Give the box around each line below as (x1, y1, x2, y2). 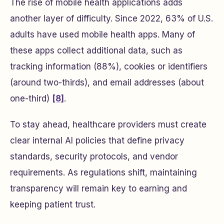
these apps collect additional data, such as (10, 45, 182, 55)
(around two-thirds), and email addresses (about (10, 77, 204, 87)
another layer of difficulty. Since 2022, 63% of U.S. (10, 13, 213, 23)
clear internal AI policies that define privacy (10, 135, 184, 145)
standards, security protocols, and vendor (10, 151, 178, 161)
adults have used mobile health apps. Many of (10, 29, 195, 39)
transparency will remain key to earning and (10, 183, 187, 193)
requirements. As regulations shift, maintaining (10, 167, 197, 177)
